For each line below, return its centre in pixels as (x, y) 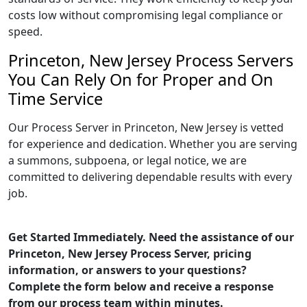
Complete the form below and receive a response (141, 286)
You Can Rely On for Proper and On (141, 79)
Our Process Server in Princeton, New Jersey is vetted (146, 127)
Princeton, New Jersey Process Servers (151, 60)
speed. (25, 32)
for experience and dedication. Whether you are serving (153, 144)
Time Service (56, 99)
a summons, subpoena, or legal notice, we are (127, 160)
